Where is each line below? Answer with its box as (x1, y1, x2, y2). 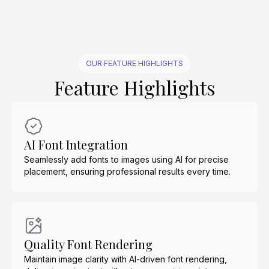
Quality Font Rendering (24, 236, 153, 252)
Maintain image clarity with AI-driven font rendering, (24, 254, 227, 264)
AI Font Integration (24, 136, 128, 153)
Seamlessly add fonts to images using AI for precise (24, 154, 229, 165)
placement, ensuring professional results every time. (24, 166, 231, 177)
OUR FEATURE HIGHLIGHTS (86, 59, 183, 68)
